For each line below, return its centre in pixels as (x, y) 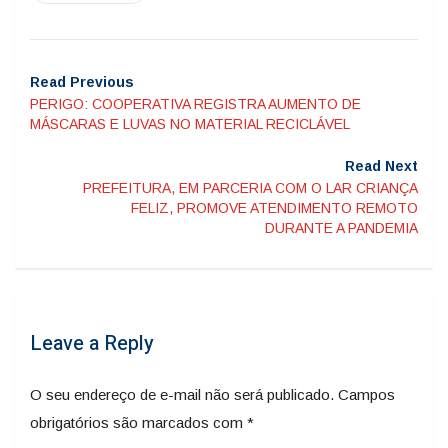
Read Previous (82, 82)
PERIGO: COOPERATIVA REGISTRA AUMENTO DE (195, 104)
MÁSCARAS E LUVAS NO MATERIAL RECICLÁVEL (190, 124)
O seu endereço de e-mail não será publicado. (182, 394)
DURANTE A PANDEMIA (341, 228)
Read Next (381, 166)
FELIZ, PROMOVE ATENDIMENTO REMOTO (274, 208)
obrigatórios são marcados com (138, 422)
